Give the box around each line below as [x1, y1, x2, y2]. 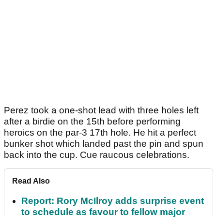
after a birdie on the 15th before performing [4, 116, 181, 127]
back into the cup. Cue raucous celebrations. [4, 150, 189, 160]
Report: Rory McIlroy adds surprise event [21, 196, 204, 206]
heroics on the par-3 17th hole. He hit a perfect [4, 127, 196, 138]
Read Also [12, 177, 50, 186]
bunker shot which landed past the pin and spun [4, 139, 203, 149]
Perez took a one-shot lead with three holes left [4, 105, 199, 116]
